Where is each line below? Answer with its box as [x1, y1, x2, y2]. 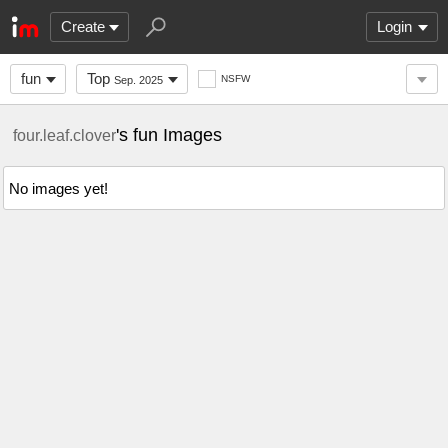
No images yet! [9, 179, 108, 197]
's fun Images [116, 125, 222, 145]
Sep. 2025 [114, 74, 163, 86]
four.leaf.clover [13, 126, 116, 144]
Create [61, 18, 105, 35]
